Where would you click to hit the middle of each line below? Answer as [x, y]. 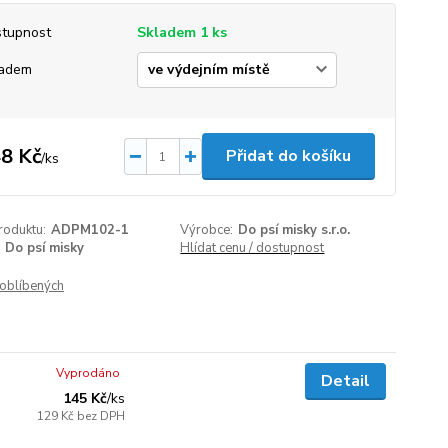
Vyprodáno [88, 373]
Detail [345, 381]
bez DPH [101, 416]
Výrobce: [207, 230]
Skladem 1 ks [181, 32]
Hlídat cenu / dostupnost [252, 248]
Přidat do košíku [288, 156]
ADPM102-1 [89, 230]
